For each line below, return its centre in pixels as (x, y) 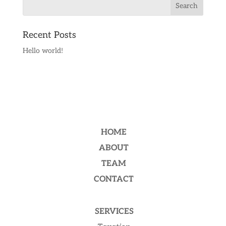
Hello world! (43, 51)
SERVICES (114, 212)
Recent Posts (49, 35)
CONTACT (114, 180)
